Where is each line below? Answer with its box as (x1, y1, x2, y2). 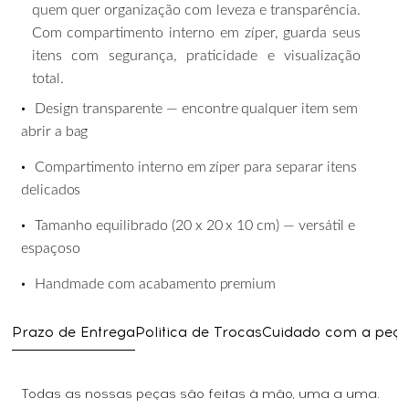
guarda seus (283, 25, 362, 40)
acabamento (138, 276, 216, 291)
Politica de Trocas (135, 323, 263, 341)
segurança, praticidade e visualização (108, 47, 362, 63)
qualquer (241, 100, 299, 116)
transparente (82, 100, 163, 116)
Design (35, 100, 79, 116)
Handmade (35, 276, 105, 291)
